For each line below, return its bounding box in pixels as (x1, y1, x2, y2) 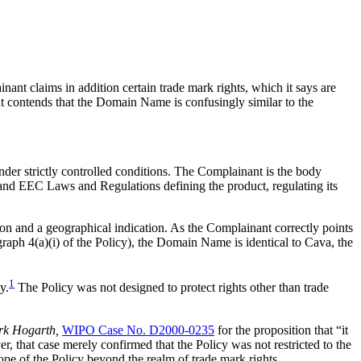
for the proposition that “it (214, 322, 348, 337)
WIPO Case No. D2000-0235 (62, 322, 214, 337)
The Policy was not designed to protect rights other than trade (15, 280, 329, 295)
